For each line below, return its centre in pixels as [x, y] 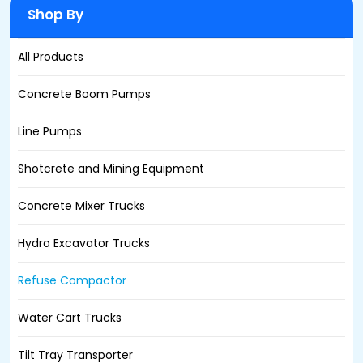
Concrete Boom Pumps [84, 94]
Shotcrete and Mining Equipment [111, 168]
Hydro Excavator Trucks [84, 243]
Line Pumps [50, 131]
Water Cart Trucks [70, 317]
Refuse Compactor [72, 280]
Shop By [56, 14]
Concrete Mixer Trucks [81, 205]
